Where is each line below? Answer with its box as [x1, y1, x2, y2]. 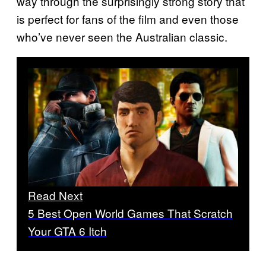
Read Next [28, 187, 83, 204]
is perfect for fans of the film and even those [17, 11, 239, 27]
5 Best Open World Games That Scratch [28, 205, 233, 221]
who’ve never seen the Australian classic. [17, 28, 227, 45]
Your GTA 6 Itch [28, 223, 107, 239]
